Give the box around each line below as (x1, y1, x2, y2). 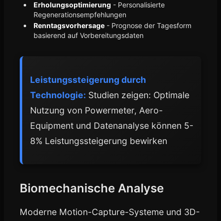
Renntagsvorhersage (34, 21, 105, 30)
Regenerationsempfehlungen (34, 10, 126, 19)
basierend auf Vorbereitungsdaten (34, 31, 144, 39)
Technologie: (30, 90, 86, 100)
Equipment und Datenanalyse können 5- (30, 120, 193, 131)
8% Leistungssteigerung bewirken (30, 136, 167, 146)
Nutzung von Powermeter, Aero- (30, 105, 163, 115)
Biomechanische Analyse (20, 181, 164, 195)
